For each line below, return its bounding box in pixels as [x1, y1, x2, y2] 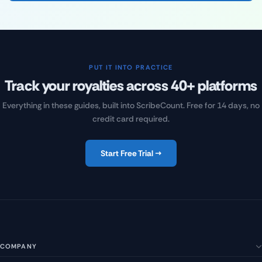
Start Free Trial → [100, 147, 162, 158]
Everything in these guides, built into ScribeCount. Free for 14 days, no [2, 100, 260, 111]
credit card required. [92, 113, 170, 125]
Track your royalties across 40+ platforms [5, 76, 257, 96]
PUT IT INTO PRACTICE [89, 63, 173, 72]
